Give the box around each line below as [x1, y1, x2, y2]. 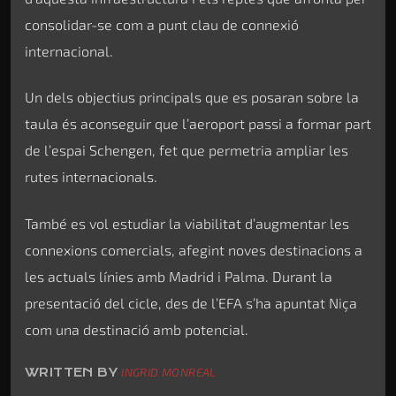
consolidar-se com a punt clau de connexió [25, 15, 299, 33]
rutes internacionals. [25, 168, 157, 186]
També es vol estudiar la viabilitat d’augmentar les [25, 214, 349, 232]
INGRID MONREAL [121, 364, 217, 379]
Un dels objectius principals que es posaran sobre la [25, 88, 359, 106]
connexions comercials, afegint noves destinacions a [25, 240, 362, 258]
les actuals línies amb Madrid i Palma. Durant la [25, 267, 332, 285]
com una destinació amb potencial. [25, 320, 248, 338]
